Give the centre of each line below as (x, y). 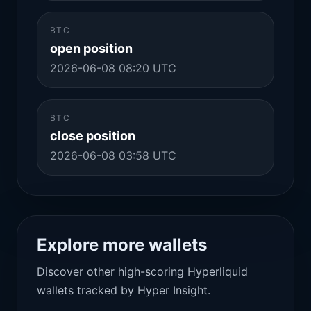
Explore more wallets (122, 245)
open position (91, 48)
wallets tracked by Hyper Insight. (124, 290)
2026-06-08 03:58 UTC (113, 155)
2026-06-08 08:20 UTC (113, 68)
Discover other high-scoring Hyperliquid (142, 271)
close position (93, 136)
